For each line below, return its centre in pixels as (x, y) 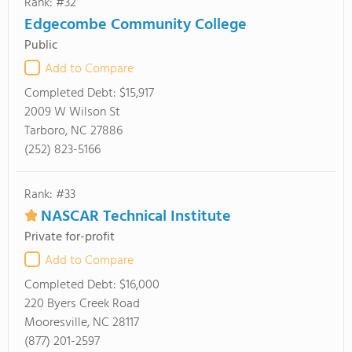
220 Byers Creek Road (82, 304)
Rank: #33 (50, 195)
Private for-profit (70, 237)
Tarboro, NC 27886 (73, 131)
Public (41, 46)
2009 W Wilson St (72, 112)
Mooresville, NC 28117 (82, 323)
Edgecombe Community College (136, 25)
